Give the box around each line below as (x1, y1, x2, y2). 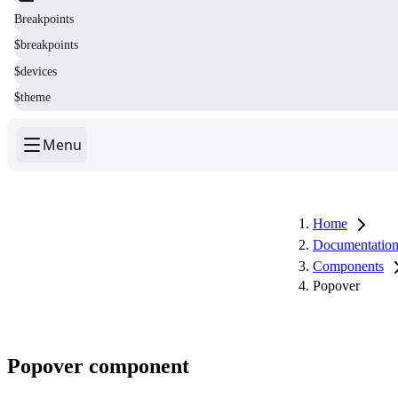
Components (313, 258, 384, 274)
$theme (14, 91, 51, 105)
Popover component (7, 354, 189, 378)
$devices (14, 64, 57, 78)
